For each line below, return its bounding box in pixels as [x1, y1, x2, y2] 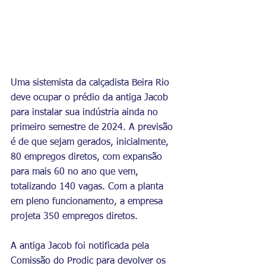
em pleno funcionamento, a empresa [11, 197, 166, 207]
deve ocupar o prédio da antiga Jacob [11, 93, 171, 103]
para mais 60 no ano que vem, [11, 167, 141, 178]
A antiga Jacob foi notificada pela [11, 242, 152, 252]
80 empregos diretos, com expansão [11, 153, 165, 163]
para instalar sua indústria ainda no [11, 108, 161, 118]
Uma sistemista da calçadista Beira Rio [11, 78, 172, 88]
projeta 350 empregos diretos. [11, 212, 138, 222]
